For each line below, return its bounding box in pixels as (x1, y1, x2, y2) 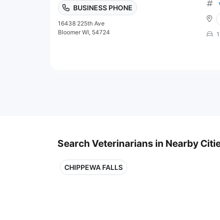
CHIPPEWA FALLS (64, 163, 123, 171)
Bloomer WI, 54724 (58, 28, 110, 36)
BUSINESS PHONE (73, 3, 133, 12)
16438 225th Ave (58, 19, 105, 27)
